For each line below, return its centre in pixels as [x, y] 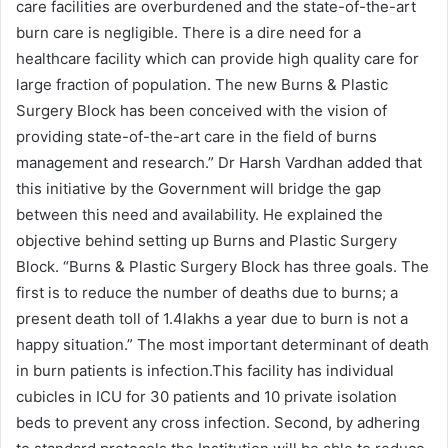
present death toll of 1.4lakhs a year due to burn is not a [212, 318]
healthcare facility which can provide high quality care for [217, 58]
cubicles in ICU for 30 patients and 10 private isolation [206, 396]
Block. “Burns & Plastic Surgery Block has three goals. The [222, 266]
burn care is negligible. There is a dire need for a [188, 32]
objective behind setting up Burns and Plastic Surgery [206, 240]
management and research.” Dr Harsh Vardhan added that [219, 162]
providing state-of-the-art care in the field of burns [196, 136]
